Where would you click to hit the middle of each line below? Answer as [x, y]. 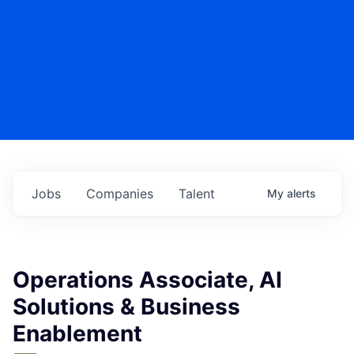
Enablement [77, 334]
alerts [301, 194]
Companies [120, 194]
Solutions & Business [126, 307]
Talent [197, 194]
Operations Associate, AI [147, 280]
